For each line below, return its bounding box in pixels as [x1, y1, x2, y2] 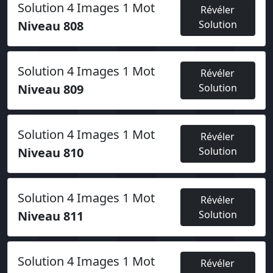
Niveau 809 [18, 81, 83, 97]
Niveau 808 [18, 18, 83, 34]
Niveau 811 [18, 208, 83, 224]
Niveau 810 [18, 144, 83, 161]
